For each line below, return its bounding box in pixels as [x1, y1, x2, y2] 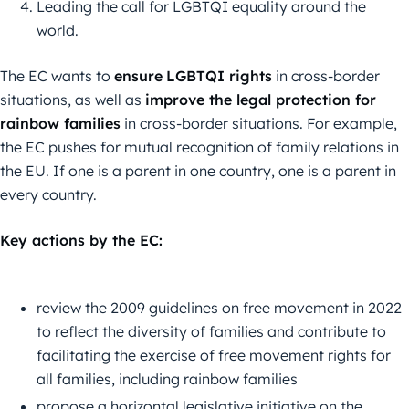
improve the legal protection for [145, 90, 376, 110]
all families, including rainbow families [37, 370, 298, 389]
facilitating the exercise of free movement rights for [37, 346, 391, 365]
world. [37, 21, 79, 40]
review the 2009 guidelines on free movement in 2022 [37, 299, 402, 318]
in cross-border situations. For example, [121, 114, 397, 133]
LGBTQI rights [166, 67, 272, 86]
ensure [114, 67, 163, 86]
